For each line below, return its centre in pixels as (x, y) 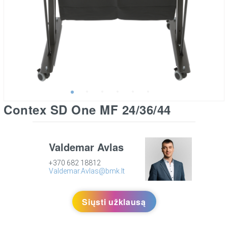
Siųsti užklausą (114, 202)
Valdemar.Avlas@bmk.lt (87, 171)
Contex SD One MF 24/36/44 (87, 109)
